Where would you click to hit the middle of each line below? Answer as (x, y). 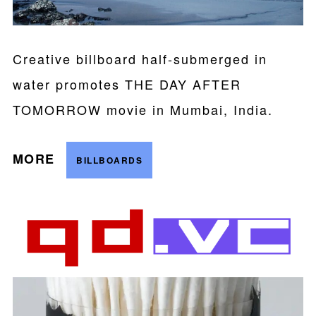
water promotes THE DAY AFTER (127, 84)
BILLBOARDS (110, 160)
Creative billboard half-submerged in (140, 58)
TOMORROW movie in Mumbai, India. (142, 109)
